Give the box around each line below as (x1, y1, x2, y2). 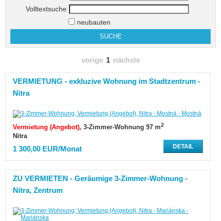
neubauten (74, 18, 110, 26)
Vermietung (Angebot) (13, 123, 79, 131)
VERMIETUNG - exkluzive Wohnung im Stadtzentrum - (13, 77, 200, 85)
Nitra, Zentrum (13, 186, 63, 194)
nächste (112, 56, 140, 64)
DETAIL (173, 143, 194, 150)
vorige (81, 56, 103, 64)
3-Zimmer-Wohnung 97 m (83, 123, 161, 131)
